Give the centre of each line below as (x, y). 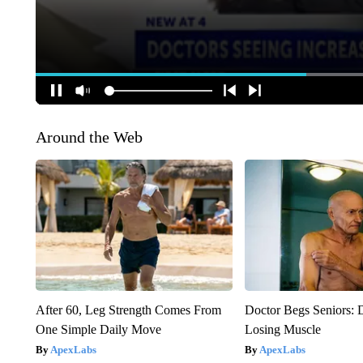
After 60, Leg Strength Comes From (128, 310)
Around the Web (89, 137)
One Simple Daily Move (98, 330)
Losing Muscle (283, 330)
